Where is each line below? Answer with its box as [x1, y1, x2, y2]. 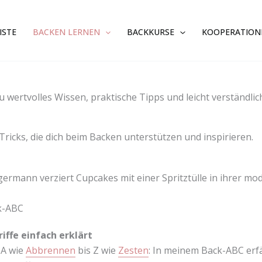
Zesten [118, 243, 149, 257]
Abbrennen [25, 243, 75, 257]
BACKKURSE [127, 26, 175, 37]
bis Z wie [75, 243, 118, 257]
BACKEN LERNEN [32, 26, 100, 37]
